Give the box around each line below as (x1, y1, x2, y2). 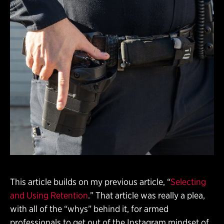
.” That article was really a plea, (88, 189, 205, 200)
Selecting (170, 176, 206, 187)
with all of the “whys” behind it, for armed (10, 203, 168, 214)
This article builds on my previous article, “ (10, 176, 170, 187)
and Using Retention (10, 189, 88, 200)
